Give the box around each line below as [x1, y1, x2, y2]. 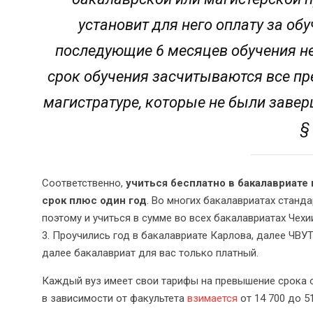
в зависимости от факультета [42, 291, 187, 305]
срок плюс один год [42, 194, 147, 207]
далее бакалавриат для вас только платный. [42, 246, 259, 259]
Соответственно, [42, 176, 126, 189]
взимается [187, 291, 238, 305]
